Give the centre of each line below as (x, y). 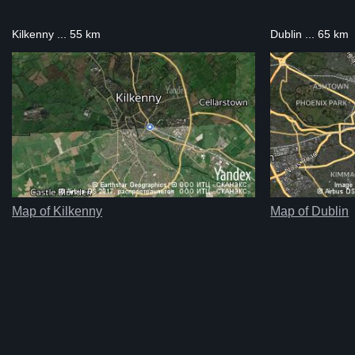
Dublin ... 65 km (310, 34)
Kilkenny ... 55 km (56, 34)
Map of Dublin (310, 212)
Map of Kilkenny (57, 212)
